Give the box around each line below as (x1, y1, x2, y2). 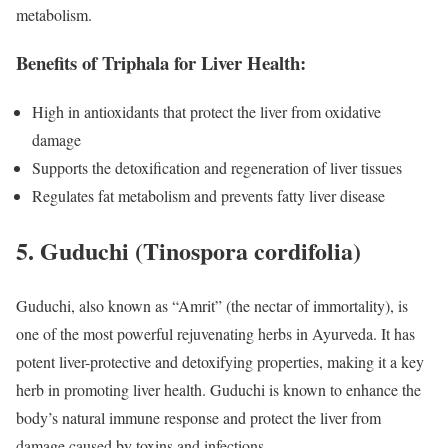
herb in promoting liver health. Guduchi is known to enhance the (16, 378, 421, 400)
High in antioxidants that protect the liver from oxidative (32, 101, 381, 123)
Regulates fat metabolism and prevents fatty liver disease (32, 185, 385, 207)
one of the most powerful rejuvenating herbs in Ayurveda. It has (16, 322, 415, 344)
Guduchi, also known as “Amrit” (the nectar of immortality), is (16, 294, 408, 316)
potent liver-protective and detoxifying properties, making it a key (16, 350, 424, 372)
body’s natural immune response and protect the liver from (16, 406, 381, 428)
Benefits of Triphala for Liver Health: (16, 49, 306, 77)
